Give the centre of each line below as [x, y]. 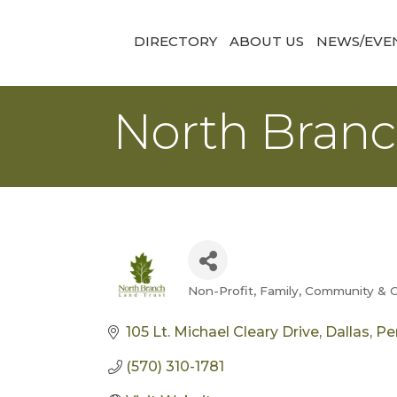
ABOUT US [267, 42]
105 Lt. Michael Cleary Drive [222, 332]
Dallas [347, 332]
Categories [243, 305]
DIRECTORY [175, 42]
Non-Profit [221, 291]
